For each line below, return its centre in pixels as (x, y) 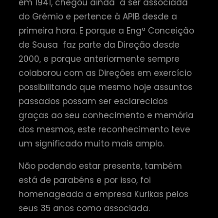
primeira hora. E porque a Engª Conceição (106, 31)
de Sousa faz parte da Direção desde (99, 45)
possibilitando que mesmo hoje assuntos (105, 87)
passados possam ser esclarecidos (93, 101)
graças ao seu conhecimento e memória (106, 116)
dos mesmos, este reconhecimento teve (104, 130)
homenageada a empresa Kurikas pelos (103, 194)
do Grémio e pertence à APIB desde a (98, 17)
